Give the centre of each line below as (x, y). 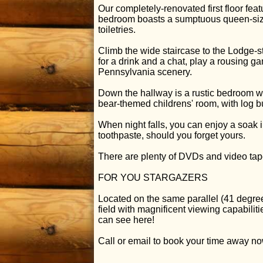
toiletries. (117, 30)
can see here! (126, 220)
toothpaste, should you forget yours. (172, 136)
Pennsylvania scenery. (145, 72)
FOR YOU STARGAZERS (153, 178)
